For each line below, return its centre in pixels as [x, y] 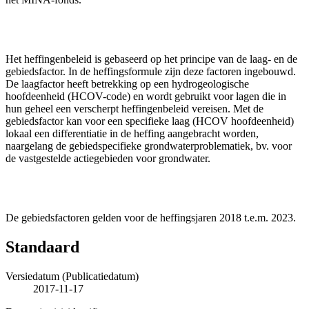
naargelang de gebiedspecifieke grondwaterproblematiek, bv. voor [149, 146]
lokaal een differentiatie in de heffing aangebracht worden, [132, 133]
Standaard [42, 247]
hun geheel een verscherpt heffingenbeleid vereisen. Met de [134, 108]
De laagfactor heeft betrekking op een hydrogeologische [127, 83]
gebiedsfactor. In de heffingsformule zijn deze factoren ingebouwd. [151, 71]
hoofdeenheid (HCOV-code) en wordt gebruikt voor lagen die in [146, 96]
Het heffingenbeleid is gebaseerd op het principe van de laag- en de [151, 59]
